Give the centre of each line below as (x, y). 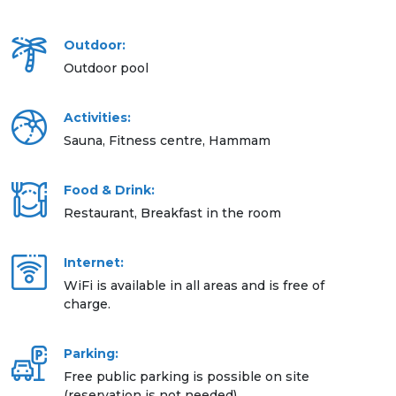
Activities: (97, 118)
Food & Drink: (109, 190)
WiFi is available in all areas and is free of (194, 286)
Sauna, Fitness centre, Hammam (167, 141)
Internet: (94, 263)
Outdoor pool (106, 69)
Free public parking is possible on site (187, 377)
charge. (87, 305)
